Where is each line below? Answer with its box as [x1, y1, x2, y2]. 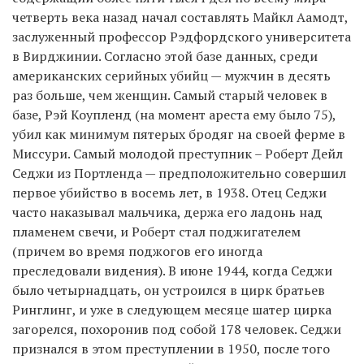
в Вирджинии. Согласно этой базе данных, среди [12, 46, 318, 65]
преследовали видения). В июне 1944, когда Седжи [12, 261, 332, 279]
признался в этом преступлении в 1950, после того [12, 339, 330, 357]
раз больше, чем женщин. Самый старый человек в [12, 85, 327, 104]
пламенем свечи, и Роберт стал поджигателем [12, 222, 301, 240]
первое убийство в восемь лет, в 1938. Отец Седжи [12, 183, 327, 201]
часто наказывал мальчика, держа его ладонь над [12, 202, 323, 221]
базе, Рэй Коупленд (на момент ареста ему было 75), [12, 105, 336, 123]
